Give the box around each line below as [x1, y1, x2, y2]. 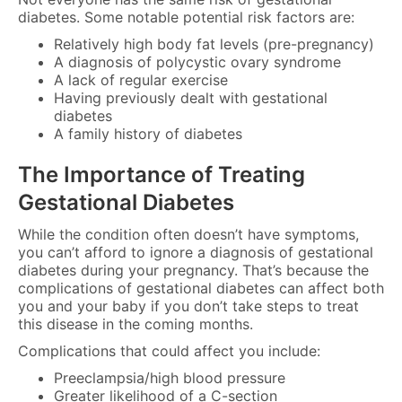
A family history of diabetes [54, 124, 242, 143]
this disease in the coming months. [18, 314, 253, 333]
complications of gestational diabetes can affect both [18, 278, 384, 297]
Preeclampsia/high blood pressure [54, 368, 285, 387]
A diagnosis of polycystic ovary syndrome [54, 52, 341, 71]
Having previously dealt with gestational [54, 88, 328, 107]
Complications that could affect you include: [18, 341, 320, 360]
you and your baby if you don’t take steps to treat [18, 296, 359, 315]
